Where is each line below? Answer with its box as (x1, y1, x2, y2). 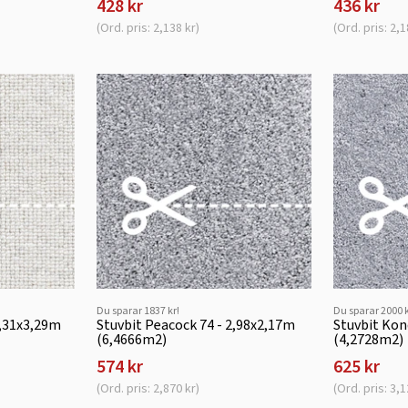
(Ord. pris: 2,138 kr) (96, 18, 199, 36)
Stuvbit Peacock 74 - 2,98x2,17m (96, 315, 295, 335)
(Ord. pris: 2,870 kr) (96, 380, 199, 398)
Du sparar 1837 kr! (96, 303, 179, 319)
